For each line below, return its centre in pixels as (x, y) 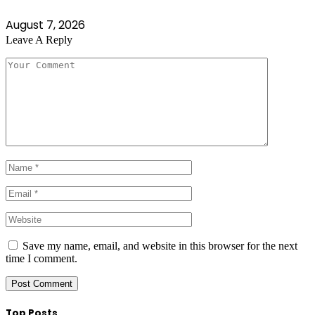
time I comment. (41, 259)
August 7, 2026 (45, 25)
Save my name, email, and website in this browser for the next (160, 246)
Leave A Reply (39, 40)
